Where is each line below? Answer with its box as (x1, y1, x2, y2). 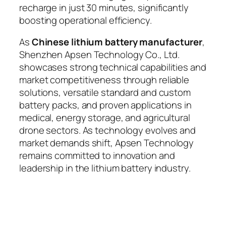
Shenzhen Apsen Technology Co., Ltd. (19, 48, 180, 62)
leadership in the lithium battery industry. (19, 161, 191, 175)
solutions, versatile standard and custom (19, 86, 191, 99)
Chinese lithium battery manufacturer (31, 35, 203, 49)
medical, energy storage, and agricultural (19, 111, 190, 125)
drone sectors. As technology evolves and (19, 124, 196, 137)
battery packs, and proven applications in (19, 98, 192, 112)
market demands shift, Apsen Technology (19, 136, 194, 150)
